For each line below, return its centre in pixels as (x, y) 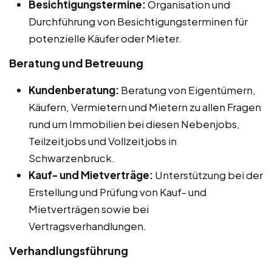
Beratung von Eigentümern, (187, 90)
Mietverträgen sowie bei (89, 209)
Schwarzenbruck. (72, 158)
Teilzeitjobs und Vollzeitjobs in (103, 141)
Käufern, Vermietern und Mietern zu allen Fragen (145, 107)
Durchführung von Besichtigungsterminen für (138, 22)
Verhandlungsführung (69, 251)
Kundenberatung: (74, 90)
